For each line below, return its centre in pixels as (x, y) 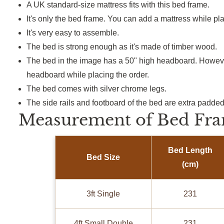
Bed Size (103, 157)
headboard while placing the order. (88, 75)
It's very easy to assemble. (73, 33)
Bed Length (190, 150)
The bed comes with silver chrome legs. (96, 89)
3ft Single (103, 194)
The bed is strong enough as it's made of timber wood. (122, 47)
